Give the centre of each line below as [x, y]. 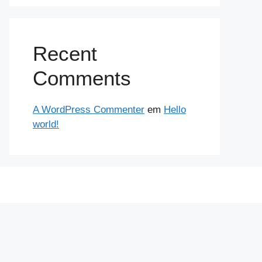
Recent [65, 54]
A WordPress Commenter [89, 110]
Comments [82, 78]
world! [46, 124]
